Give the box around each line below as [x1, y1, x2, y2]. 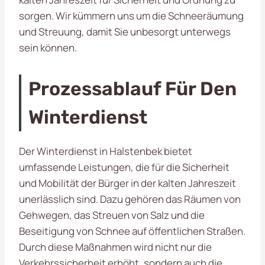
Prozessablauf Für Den [28, 77, 237, 100]
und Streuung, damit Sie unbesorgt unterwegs [19, 24, 231, 38]
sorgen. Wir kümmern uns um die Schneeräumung [19, 8, 244, 22]
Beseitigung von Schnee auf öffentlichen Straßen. [19, 224, 245, 238]
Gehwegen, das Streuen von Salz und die [19, 208, 205, 222]
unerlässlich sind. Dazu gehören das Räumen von [19, 192, 241, 206]
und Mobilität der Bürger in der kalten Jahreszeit [19, 176, 236, 190]
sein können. [19, 40, 77, 54]
